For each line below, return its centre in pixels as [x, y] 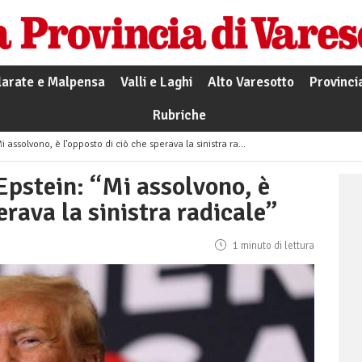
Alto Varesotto [250, 82]
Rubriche [179, 116]
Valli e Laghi [156, 82]
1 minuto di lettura [272, 246]
